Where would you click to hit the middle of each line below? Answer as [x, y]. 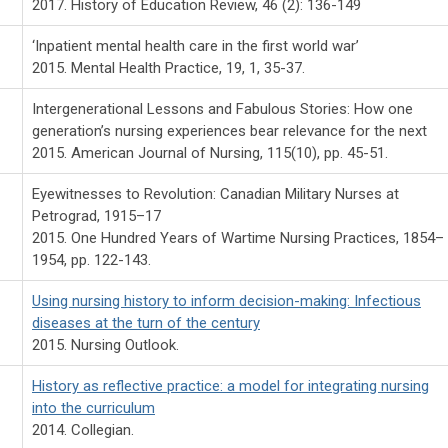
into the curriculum [93, 407]
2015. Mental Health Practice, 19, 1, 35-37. [168, 67]
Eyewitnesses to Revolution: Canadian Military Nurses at [215, 193]
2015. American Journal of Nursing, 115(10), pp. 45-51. [210, 152]
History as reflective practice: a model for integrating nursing [230, 385]
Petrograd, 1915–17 [96, 215]
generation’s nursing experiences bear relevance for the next [229, 130]
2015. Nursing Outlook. [105, 344]
